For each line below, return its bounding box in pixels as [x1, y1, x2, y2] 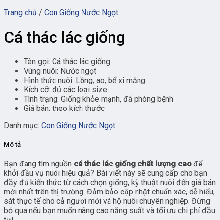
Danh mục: [4, 120, 41, 130]
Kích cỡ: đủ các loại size [24, 84, 107, 94]
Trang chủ [4, 8, 37, 18]
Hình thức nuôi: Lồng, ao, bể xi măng [24, 75, 145, 85]
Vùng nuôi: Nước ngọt [24, 66, 96, 76]
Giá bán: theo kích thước [24, 103, 105, 113]
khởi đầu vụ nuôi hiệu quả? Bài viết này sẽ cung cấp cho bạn [4, 168, 207, 178]
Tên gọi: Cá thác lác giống [24, 56, 110, 66]
